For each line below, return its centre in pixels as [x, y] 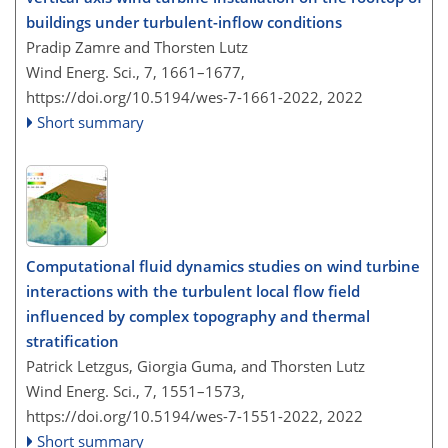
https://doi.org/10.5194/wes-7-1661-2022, [174, 96]
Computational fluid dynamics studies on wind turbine [223, 266]
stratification [72, 341]
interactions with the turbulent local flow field [193, 291]
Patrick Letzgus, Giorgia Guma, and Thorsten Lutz [195, 366]
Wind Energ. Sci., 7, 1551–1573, [135, 391]
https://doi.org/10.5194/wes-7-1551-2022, [174, 416]
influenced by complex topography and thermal [198, 316]
